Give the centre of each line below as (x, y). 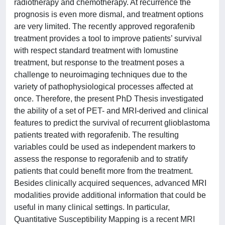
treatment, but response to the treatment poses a (99, 63)
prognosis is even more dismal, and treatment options (109, 14)
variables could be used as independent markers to (105, 147)
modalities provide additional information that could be (110, 195)
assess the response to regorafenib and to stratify (101, 159)
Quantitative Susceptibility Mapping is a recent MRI (104, 219)
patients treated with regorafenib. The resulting (96, 135)
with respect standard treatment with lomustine (96, 50)
